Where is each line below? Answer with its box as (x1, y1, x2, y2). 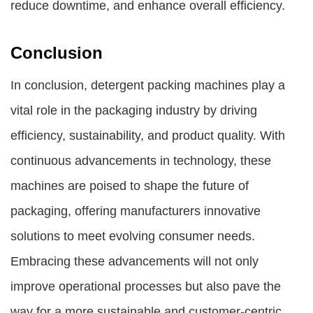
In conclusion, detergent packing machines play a (10, 78, 285, 92)
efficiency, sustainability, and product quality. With (10, 129, 285, 143)
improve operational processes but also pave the (10, 279, 281, 293)
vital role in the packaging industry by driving (10, 103, 257, 117)
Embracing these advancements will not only (10, 254, 259, 268)
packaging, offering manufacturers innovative (10, 204, 261, 218)
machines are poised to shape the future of (10, 179, 249, 193)
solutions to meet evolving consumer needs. (10, 229, 255, 243)
